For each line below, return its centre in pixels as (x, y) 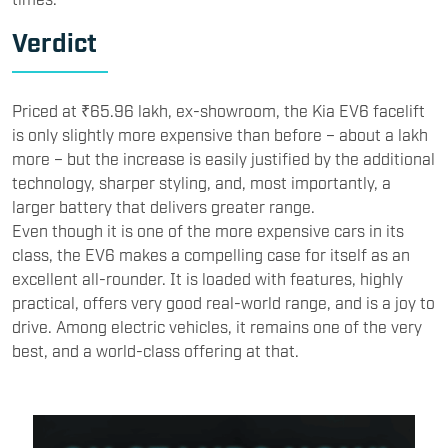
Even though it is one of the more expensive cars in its (208, 229)
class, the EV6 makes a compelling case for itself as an (211, 253)
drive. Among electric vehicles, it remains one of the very (217, 325)
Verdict (54, 40)
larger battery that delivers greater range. (163, 205)
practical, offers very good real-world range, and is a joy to (223, 301)
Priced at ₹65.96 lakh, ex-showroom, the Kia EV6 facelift (218, 109)
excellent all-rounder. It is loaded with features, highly (207, 277)
